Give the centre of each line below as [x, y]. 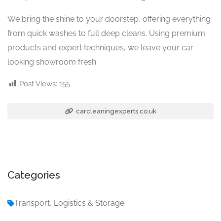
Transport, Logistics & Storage [69, 203]
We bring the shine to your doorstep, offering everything [109, 19]
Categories [34, 175]
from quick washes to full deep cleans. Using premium [106, 33]
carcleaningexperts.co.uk [115, 111]
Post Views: [38, 84]
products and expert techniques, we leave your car [100, 47]
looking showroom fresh [52, 62]
